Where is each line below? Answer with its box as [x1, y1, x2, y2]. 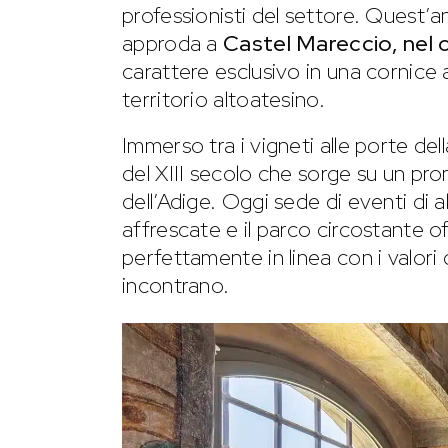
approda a [122, 28, 224, 58]
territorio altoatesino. [122, 84, 325, 114]
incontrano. [122, 270, 230, 300]
